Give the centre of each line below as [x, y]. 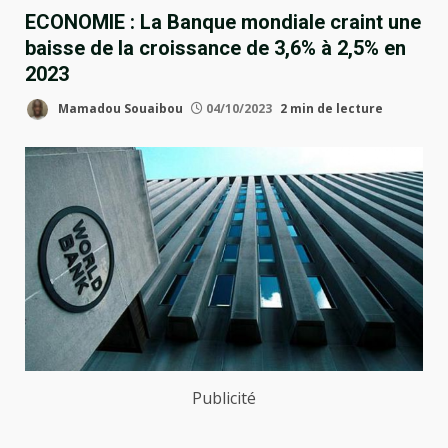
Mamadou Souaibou [119, 108]
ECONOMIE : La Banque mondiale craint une [223, 21]
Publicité [224, 398]
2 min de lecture [331, 108]
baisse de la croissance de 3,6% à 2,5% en [215, 47]
